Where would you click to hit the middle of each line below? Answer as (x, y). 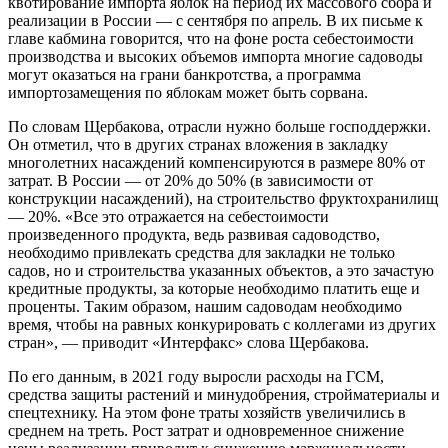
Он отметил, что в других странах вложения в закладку (198, 145)
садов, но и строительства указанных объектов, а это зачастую (221, 271)
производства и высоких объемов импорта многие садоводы (215, 57)
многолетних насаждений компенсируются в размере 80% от (216, 163)
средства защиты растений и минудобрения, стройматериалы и (224, 395)
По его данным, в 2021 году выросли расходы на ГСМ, (196, 377)
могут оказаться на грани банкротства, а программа (184, 75)
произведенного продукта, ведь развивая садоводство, (194, 235)
